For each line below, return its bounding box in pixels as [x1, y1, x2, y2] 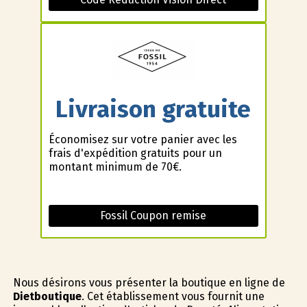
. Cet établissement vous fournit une [81, 290, 265, 304]
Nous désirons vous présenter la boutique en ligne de [12, 276, 285, 290]
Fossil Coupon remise [100, 209, 207, 223]
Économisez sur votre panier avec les [48, 133, 237, 147]
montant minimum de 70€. [48, 160, 182, 174]
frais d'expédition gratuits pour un [48, 147, 222, 160]
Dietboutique [12, 290, 82, 304]
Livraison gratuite [56, 94, 251, 123]
